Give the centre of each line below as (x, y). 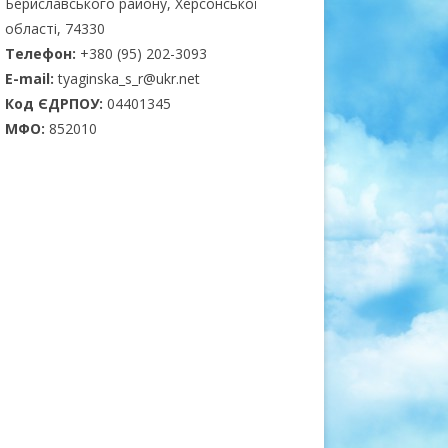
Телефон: (42, 53)
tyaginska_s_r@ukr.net (128, 78)
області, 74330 (54, 28)
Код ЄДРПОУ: (55, 103)
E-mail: (31, 78)
